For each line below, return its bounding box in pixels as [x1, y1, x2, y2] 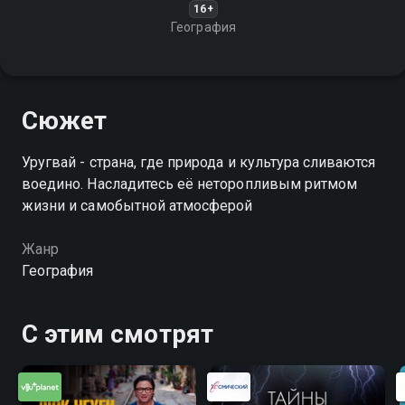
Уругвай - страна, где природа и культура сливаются [22, 154, 376, 171]
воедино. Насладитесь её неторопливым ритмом [22, 175, 358, 193]
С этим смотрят [22, 319, 213, 349]
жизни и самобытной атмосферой [22, 197, 253, 214]
